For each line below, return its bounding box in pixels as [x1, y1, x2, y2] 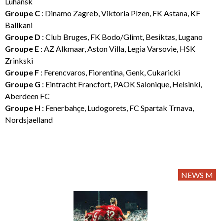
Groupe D [5, 32, 40, 41]
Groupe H [5, 103, 40, 112]
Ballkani [5, 20, 33, 30]
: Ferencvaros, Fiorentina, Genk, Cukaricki [39, 67, 180, 77]
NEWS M [181, 170, 213, 180]
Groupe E [5, 43, 39, 53]
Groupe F [5, 67, 39, 77]
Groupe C [5, 8, 40, 18]
